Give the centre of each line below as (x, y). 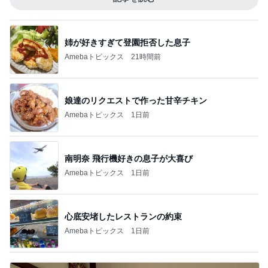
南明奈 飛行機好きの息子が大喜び (129, 158)
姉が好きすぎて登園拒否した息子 (127, 42)
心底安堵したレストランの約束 (123, 216)
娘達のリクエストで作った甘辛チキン (136, 100)
